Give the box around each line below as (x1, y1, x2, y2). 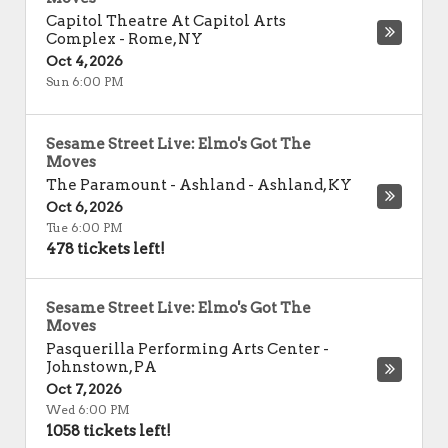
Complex (46, 30, 116, 48)
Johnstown (46, 358, 129, 376)
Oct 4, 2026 (46, 53, 123, 69)
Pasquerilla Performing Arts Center (46, 340, 320, 358)
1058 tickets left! (46, 422, 171, 440)
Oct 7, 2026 (46, 381, 122, 397)
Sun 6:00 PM (46, 74, 124, 89)
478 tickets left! (46, 240, 165, 258)
